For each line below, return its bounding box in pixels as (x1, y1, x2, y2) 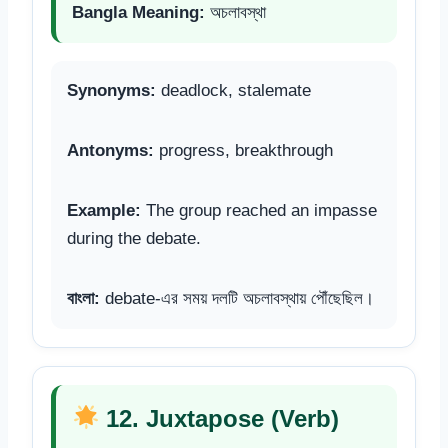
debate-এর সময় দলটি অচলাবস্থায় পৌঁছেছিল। (100, 288, 374, 308)
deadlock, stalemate (156, 80, 311, 100)
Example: (67, 200, 141, 220)
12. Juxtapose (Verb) (99, 404, 340, 432)
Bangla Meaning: (72, 2, 205, 22)
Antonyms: (67, 140, 154, 160)
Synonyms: (67, 80, 156, 100)
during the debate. (67, 228, 201, 248)
